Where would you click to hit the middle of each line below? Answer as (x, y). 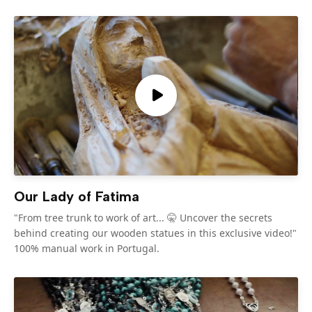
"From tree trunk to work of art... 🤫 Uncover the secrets (143, 218)
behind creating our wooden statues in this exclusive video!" (155, 233)
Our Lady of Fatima (77, 196)
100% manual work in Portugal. (87, 248)
